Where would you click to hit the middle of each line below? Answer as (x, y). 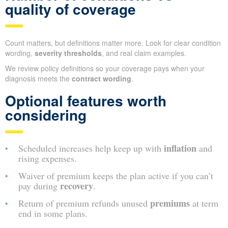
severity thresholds (68, 53)
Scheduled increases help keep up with (91, 148)
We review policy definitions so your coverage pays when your (105, 68)
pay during (39, 186)
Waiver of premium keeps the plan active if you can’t (116, 176)
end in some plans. (53, 213)
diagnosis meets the (38, 79)
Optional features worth (86, 101)
